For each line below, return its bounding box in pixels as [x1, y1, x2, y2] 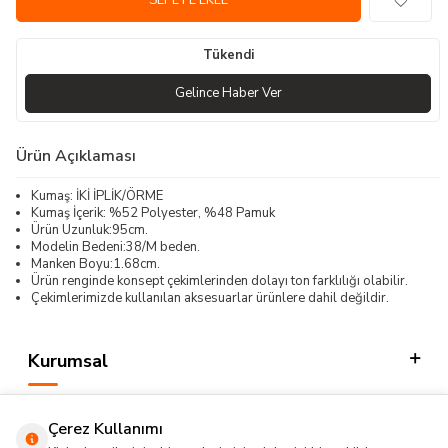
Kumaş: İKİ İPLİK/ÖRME [31, 186, 163, 205]
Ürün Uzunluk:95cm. [31, 220, 148, 239]
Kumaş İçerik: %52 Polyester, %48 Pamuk [31, 203, 275, 222]
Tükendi [202, 45, 254, 64]
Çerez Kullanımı [48, 418, 163, 440]
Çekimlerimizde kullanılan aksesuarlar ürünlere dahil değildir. [31, 288, 389, 307]
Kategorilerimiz [28, 393, 160, 418]
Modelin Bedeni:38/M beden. [31, 237, 200, 256]
